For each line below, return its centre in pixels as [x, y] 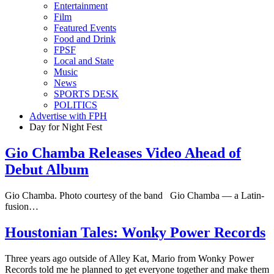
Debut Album [47, 170]
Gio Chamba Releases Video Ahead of [123, 153]
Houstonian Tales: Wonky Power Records [135, 233]
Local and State [84, 61]
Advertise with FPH [68, 116]
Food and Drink [85, 39]
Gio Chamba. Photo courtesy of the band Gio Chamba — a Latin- [135, 196]
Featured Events [85, 28]
